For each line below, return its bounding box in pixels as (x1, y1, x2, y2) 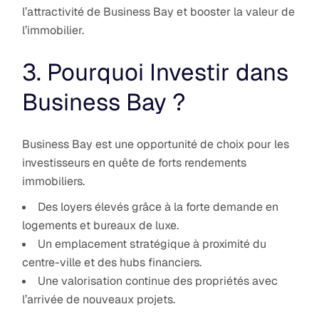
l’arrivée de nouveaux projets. (22, 291, 176, 307)
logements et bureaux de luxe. (22, 217, 179, 233)
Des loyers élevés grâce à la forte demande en (38, 199, 279, 214)
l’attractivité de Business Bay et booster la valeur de (22, 4, 296, 19)
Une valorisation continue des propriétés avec (38, 273, 278, 288)
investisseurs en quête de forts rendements (22, 155, 247, 170)
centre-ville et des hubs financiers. (22, 254, 202, 270)
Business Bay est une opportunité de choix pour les (22, 136, 290, 152)
